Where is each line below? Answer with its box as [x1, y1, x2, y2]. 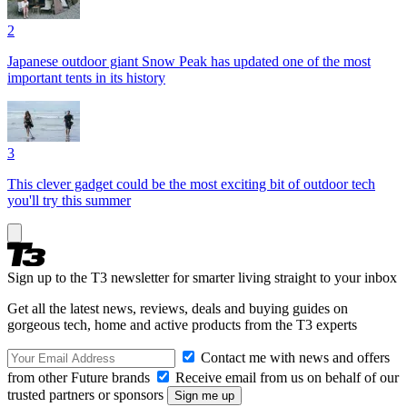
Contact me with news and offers [197, 349, 390, 365]
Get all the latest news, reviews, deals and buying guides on [7, 300, 348, 316]
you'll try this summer [7, 192, 131, 208]
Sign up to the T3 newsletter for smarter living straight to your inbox [7, 269, 397, 285]
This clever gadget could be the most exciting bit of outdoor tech [7, 175, 375, 192]
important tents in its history [7, 69, 165, 85]
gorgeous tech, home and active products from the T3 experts [7, 316, 357, 333]
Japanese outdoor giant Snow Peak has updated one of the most [7, 53, 371, 69]
